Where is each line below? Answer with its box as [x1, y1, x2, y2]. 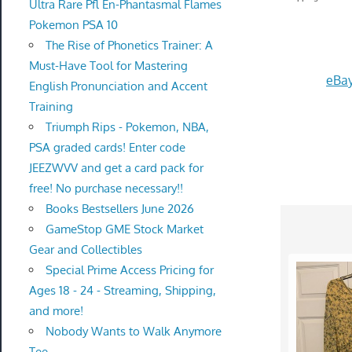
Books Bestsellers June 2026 [45, 201, 194, 216]
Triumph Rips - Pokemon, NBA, [45, 119, 209, 134]
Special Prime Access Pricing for [45, 262, 214, 277]
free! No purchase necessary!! [28, 181, 183, 196]
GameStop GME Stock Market [45, 222, 203, 236]
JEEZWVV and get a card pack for [28, 160, 203, 175]
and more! [28, 303, 83, 318]
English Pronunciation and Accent [28, 79, 207, 93]
